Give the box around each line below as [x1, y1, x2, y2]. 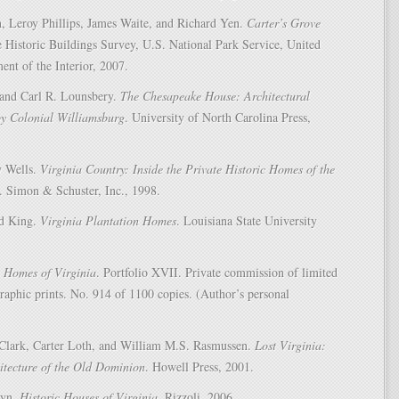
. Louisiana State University [176, 212, 317, 229]
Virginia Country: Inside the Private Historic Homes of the [40, 160, 335, 177]
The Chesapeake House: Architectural [120, 87, 310, 104]
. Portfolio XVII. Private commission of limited [96, 264, 338, 281]
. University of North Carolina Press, [125, 109, 311, 126]
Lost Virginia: [255, 337, 326, 354]
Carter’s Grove [247, 14, 321, 31]
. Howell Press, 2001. [145, 358, 254, 375]
